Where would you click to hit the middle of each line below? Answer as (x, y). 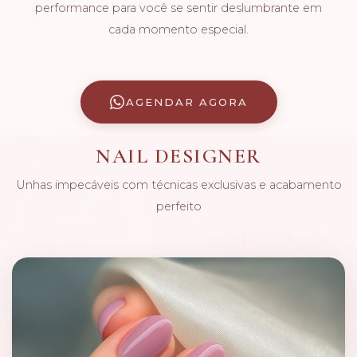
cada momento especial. (178, 29)
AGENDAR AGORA (186, 102)
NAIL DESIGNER (178, 156)
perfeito (178, 206)
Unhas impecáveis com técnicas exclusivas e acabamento (178, 185)
